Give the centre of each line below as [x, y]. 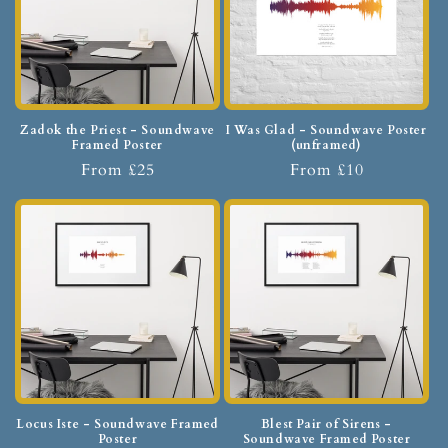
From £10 [326, 170]
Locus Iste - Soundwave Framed [117, 424]
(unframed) [326, 145]
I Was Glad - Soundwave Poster [326, 130]
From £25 [117, 170]
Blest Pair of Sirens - [326, 424]
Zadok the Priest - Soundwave [117, 130]
